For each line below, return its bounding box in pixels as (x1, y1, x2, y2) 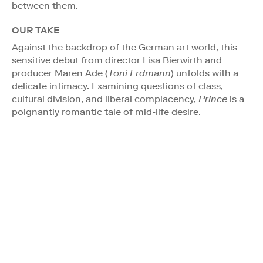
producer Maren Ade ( (12, 67, 108, 79)
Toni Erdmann (108, 67, 171, 79)
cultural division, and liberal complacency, (12, 93, 198, 104)
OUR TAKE (12, 24, 59, 36)
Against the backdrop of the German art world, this (12, 41, 237, 53)
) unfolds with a (171, 67, 238, 79)
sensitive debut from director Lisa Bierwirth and (12, 54, 222, 66)
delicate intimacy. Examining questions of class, (12, 80, 223, 92)
